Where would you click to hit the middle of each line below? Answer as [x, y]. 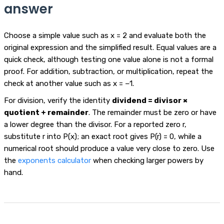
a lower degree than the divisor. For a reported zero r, [95, 125]
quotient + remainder [46, 113]
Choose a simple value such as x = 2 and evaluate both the [105, 36]
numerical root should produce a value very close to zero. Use [109, 149]
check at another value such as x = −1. [69, 84]
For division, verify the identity [58, 101]
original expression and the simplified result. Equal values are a [110, 48]
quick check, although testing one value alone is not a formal [109, 60]
